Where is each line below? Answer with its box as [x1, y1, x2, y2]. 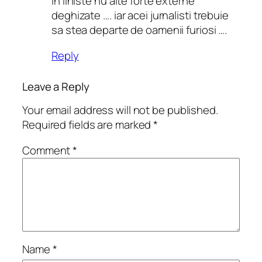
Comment [22, 142, 73, 158]
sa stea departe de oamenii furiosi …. [51, 22, 227, 38]
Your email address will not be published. [22, 102, 218, 118]
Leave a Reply [22, 78, 89, 94]
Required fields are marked [22, 117, 154, 133]
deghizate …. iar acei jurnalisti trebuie [51, 8, 229, 23]
